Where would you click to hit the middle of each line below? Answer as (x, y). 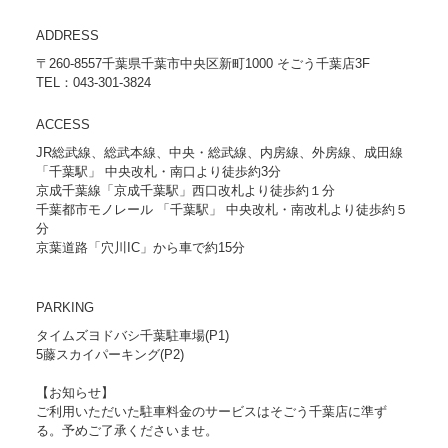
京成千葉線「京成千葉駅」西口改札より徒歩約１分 (185, 190)
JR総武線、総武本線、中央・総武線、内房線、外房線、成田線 (219, 152)
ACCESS (62, 124)
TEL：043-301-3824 (93, 83)
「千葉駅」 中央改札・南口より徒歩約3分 (158, 171)
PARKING (64, 307)
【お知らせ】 (74, 392)
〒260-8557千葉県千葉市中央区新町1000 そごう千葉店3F (202, 64)
